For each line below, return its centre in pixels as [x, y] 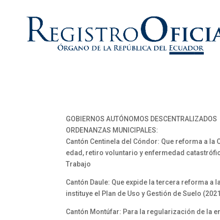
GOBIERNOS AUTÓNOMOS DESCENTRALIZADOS [142, 119]
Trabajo [79, 164]
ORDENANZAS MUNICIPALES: [112, 130]
